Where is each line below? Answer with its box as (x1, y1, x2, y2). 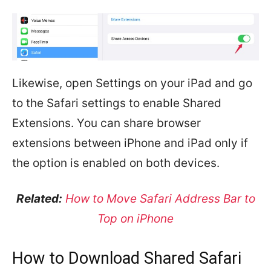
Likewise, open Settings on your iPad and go (12, 76, 252, 90)
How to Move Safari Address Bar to (65, 191, 255, 206)
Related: (16, 191, 62, 206)
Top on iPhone (97, 211, 174, 226)
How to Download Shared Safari (12, 248, 241, 268)
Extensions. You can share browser (12, 116, 201, 130)
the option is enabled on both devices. (12, 155, 220, 170)
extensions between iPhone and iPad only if (12, 135, 248, 150)
